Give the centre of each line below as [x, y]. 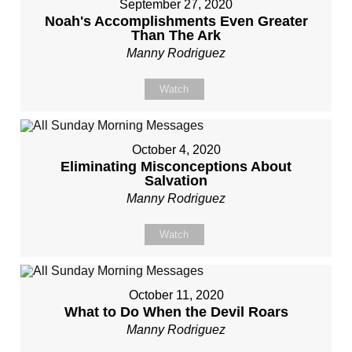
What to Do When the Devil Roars [176, 312]
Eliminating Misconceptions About [176, 167]
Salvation [176, 181]
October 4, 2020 [176, 150]
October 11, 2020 [176, 295]
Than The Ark [176, 35]
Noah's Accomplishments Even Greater [176, 21]
